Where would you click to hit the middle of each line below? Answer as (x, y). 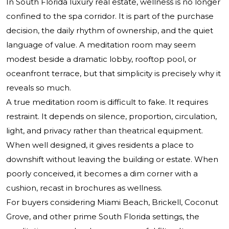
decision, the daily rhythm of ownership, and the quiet (110, 31)
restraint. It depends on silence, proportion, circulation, (111, 117)
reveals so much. (39, 88)
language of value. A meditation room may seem (101, 45)
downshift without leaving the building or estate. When (112, 159)
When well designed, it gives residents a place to (100, 145)
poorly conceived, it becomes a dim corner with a (102, 174)
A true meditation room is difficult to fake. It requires (107, 102)
